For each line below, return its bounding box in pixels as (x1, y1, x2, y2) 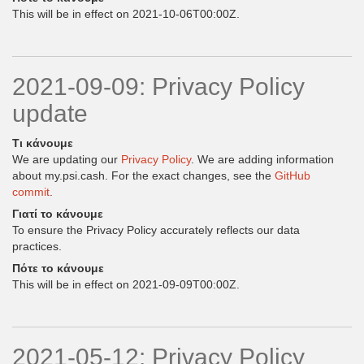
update (12, 100, 88, 127)
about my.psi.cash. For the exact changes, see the (12, 169, 275, 182)
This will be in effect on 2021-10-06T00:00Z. (12, 7, 240, 20)
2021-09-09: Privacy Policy (12, 73, 305, 100)
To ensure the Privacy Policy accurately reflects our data (12, 223, 300, 236)
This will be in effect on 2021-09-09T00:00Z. (12, 278, 240, 291)
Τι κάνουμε (12, 136, 73, 149)
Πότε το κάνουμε (12, 262, 104, 275)
